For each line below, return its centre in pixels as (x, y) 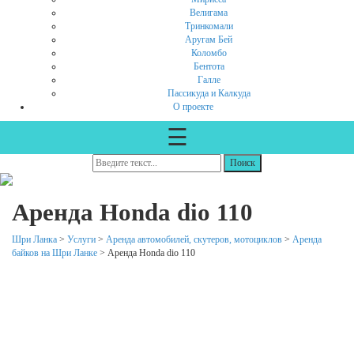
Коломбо (209, 53)
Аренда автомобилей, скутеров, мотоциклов (194, 239)
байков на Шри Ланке (55, 252)
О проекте (193, 107)
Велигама (209, 13)
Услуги (81, 239)
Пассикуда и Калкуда (209, 94)
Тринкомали (209, 26)
